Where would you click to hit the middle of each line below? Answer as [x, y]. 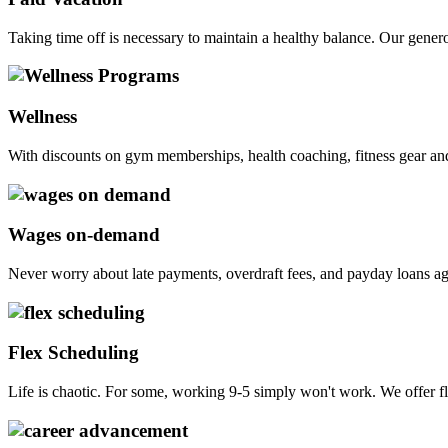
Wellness [42, 117]
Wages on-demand [84, 235]
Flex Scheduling [73, 353]
